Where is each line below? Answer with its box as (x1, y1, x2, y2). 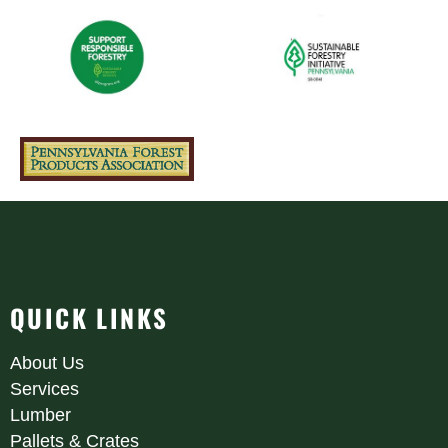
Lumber (10, 405, 71, 426)
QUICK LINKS (10, 299, 169, 337)
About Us (10, 353, 84, 374)
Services (10, 379, 79, 400)
